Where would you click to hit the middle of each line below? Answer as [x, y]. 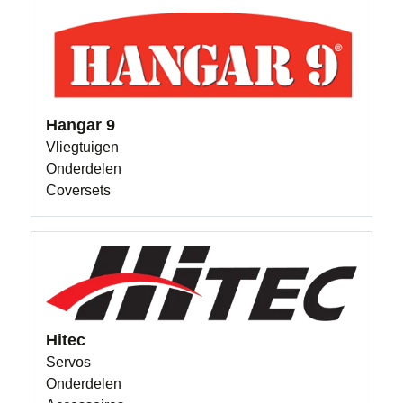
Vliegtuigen [83, 148]
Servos [69, 362]
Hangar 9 [81, 125]
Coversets [79, 191]
